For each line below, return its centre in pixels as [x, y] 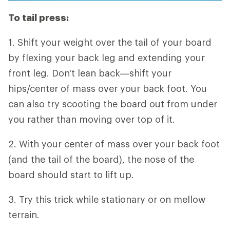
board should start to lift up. [71, 175]
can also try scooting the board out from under [113, 104]
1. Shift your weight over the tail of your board [110, 42]
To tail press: [39, 17]
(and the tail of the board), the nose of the [101, 159]
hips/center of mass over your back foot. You [108, 88]
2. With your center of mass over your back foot [114, 144]
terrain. [24, 215]
